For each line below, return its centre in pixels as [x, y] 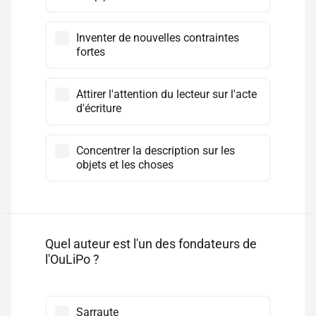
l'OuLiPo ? [72, 259]
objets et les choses [125, 165]
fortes [91, 52]
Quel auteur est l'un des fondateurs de [151, 244]
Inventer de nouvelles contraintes [158, 38]
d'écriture [99, 108]
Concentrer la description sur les [156, 151]
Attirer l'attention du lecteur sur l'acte [166, 94]
